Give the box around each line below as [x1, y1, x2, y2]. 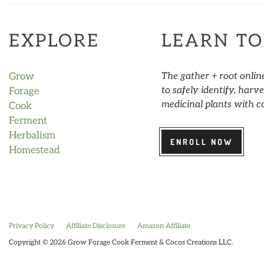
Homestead [9, 144, 60, 157]
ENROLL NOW [170, 137, 233, 147]
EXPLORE [9, 31, 100, 52]
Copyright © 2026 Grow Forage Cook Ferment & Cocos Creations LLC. [9, 238, 233, 247]
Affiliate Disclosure [66, 222, 126, 231]
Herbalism [9, 130, 55, 142]
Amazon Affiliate [137, 222, 190, 231]
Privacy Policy [9, 222, 54, 231]
